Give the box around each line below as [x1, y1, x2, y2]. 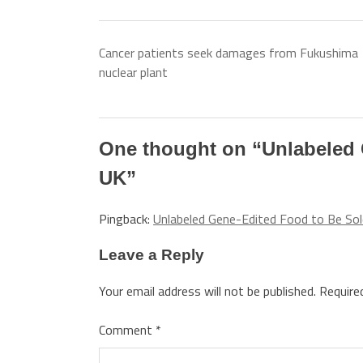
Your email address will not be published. [99, 281, 316, 301]
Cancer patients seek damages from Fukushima [99, 43, 358, 62]
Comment [99, 320, 156, 340]
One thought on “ [99, 138, 262, 160]
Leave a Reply [99, 246, 204, 263]
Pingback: [99, 208, 153, 228]
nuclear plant [99, 62, 168, 82]
